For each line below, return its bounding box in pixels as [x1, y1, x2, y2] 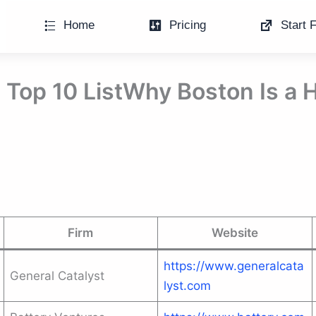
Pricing [169, 18, 206, 32]
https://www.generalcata [164, 259, 304, 273]
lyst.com [164, 279, 211, 293]
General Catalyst [10, 269, 104, 283]
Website [211, 226, 258, 240]
